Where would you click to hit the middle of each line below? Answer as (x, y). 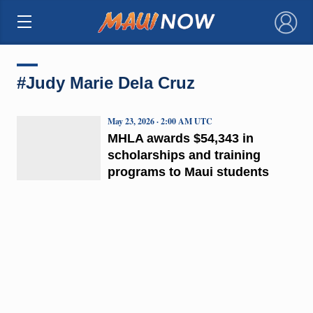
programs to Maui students (188, 172)
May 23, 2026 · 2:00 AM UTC (160, 121)
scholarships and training (184, 155)
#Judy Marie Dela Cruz (105, 82)
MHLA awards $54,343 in (180, 138)
